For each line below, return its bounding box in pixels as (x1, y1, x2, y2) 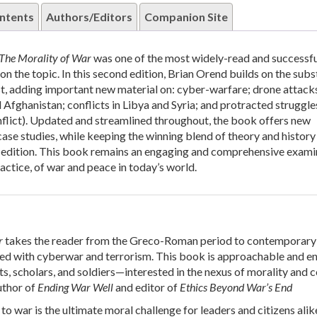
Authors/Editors (45, 10, 132, 24)
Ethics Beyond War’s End (179, 280, 292, 294)
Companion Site (144, 10, 228, 24)
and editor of (113, 280, 180, 294)
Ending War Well (37, 280, 113, 294)
